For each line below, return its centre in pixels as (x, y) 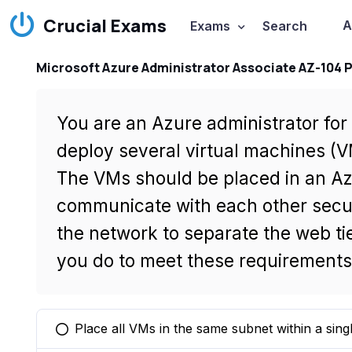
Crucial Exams (105, 26)
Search (284, 26)
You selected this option (132, 337)
